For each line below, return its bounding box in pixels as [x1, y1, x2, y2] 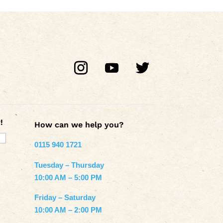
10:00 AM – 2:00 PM [34, 205, 102, 214]
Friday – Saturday [34, 193, 96, 202]
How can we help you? [34, 119, 123, 129]
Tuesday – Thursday [34, 160, 104, 169]
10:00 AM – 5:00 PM [34, 173, 102, 182]
